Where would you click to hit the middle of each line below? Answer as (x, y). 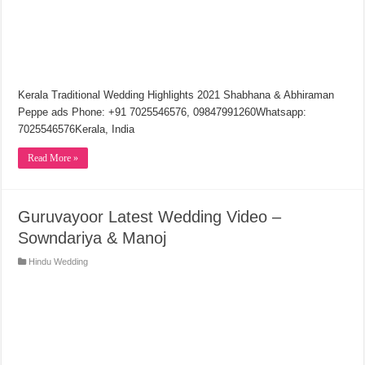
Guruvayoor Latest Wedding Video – (150, 216)
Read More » (53, 158)
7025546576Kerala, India (77, 129)
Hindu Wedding (59, 261)
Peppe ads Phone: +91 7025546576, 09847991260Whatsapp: (163, 112)
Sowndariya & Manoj (92, 237)
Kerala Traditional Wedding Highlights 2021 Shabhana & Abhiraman (176, 95)
